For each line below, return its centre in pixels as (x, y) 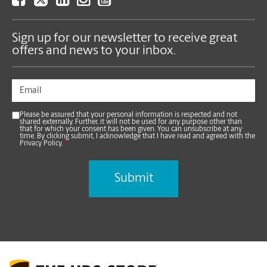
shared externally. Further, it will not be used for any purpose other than (131, 122)
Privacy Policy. (42, 144)
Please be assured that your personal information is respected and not (128, 115)
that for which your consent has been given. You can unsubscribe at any (131, 130)
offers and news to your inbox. (94, 51)
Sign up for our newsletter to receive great (125, 39)
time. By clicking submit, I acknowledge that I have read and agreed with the (137, 137)
